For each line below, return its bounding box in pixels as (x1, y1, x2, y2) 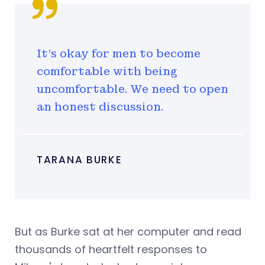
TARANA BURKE (37, 153, 122, 167)
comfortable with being (37, 64, 177, 79)
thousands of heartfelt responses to (15, 242, 207, 257)
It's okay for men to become (37, 47, 201, 61)
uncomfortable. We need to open (37, 82, 228, 96)
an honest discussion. (37, 100, 163, 114)
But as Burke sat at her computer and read (15, 224, 241, 240)
